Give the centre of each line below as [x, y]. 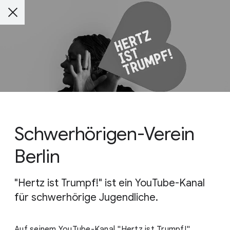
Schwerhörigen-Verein [104, 134]
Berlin [37, 157]
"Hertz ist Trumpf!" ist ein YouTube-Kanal [110, 183]
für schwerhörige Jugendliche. [86, 198]
